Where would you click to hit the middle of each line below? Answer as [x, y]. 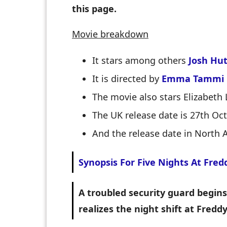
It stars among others [140, 61]
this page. [94, 9]
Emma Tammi [193, 79]
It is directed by [127, 79]
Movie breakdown [110, 34]
